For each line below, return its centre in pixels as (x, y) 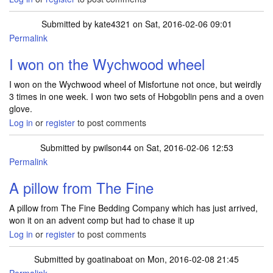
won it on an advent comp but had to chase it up (102, 220)
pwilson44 (112, 147)
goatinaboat (110, 259)
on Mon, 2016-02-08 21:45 (186, 259)
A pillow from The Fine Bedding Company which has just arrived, (133, 208)
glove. (21, 108)
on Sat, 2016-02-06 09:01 (181, 24)
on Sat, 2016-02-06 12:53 (182, 147)
